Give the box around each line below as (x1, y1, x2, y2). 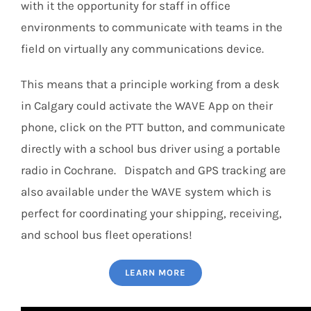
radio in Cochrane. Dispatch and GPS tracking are (21, 162, 286, 177)
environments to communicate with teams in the (21, 19, 283, 34)
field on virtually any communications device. (21, 41, 264, 56)
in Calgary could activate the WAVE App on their (21, 98, 273, 112)
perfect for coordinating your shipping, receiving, (21, 205, 282, 220)
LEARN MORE (125, 267, 186, 278)
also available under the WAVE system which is (21, 184, 271, 199)
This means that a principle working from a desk (21, 76, 280, 91)
